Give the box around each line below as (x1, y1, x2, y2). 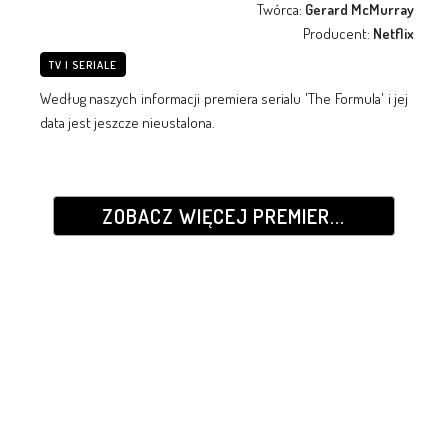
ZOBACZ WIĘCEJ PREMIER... (102, 202, 346, 229)
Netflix (373, 23, 415, 43)
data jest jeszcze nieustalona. (39, 112, 215, 132)
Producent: (303, 23, 374, 43)
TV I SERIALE (48, 57, 117, 72)
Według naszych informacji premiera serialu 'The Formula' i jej (39, 88, 409, 108)
